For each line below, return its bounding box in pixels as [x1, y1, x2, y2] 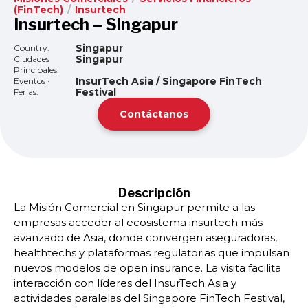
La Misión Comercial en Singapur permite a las [14, 201, 255, 214]
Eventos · [14, 76, 49, 86]
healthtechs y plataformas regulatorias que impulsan [14, 246, 289, 259]
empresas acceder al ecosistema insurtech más [14, 216, 263, 229]
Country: [14, 43, 49, 53]
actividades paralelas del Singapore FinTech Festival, [14, 291, 285, 305]
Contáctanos [120, 108, 188, 120]
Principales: [14, 65, 59, 75]
